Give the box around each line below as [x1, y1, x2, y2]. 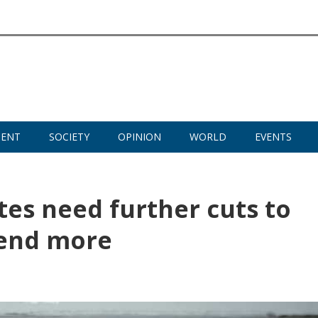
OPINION [118, 130, 161, 144]
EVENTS [255, 130, 292, 144]
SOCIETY [49, 130, 89, 144]
